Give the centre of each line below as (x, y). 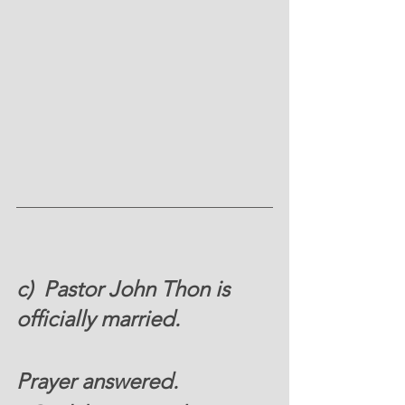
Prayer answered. (100, 381)
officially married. (101, 319)
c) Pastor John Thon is (126, 289)
